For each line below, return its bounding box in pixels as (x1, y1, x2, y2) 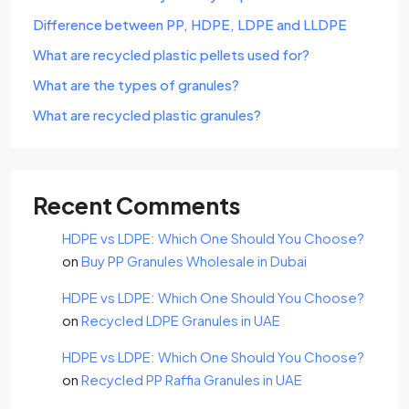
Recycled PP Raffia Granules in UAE (81, 371, 302, 388)
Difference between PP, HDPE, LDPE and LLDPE (33, 16, 347, 33)
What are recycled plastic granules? (33, 106, 261, 123)
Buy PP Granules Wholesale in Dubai (81, 252, 307, 269)
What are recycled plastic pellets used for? (33, 46, 309, 63)
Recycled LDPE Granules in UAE (81, 311, 280, 329)
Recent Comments (33, 191, 240, 220)
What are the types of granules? (33, 76, 239, 93)
